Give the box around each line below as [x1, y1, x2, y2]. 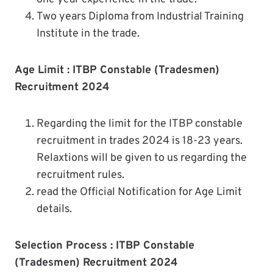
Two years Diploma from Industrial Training [37, 9, 244, 24]
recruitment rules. [37, 168, 124, 182]
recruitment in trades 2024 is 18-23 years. [37, 133, 243, 148]
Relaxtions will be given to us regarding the [37, 151, 247, 165]
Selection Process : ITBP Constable [15, 238, 194, 253]
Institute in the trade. [37, 26, 140, 41]
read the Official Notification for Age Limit [37, 185, 242, 199]
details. [37, 202, 72, 216]
